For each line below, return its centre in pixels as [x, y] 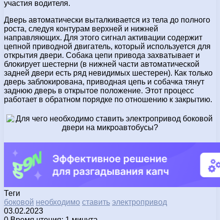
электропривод [139, 202]
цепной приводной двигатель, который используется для [107, 46]
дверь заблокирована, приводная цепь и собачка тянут [104, 82]
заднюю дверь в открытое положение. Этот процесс [99, 90]
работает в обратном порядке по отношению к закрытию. [108, 99]
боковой [19, 202]
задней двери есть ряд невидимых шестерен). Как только [108, 73]
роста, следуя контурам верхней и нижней [81, 28]
